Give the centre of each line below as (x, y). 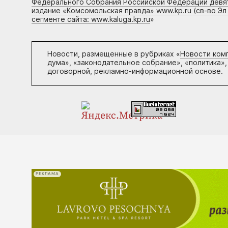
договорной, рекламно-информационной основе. (135, 71)
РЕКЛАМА (47, 174)
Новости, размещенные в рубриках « (114, 53)
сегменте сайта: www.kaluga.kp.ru (91, 19)
